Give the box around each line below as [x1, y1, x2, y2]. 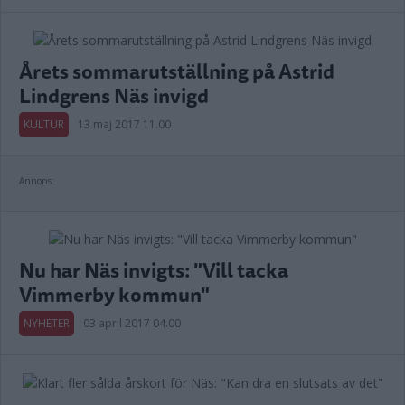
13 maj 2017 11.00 [78, 117, 171, 132]
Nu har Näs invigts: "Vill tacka [19, 254, 288, 286]
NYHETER [24, 316, 70, 331]
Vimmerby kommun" [19, 278, 210, 310]
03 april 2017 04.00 [83, 316, 181, 331]
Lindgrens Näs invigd [19, 80, 209, 111]
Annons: [19, 174, 54, 187]
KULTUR [24, 117, 64, 132]
